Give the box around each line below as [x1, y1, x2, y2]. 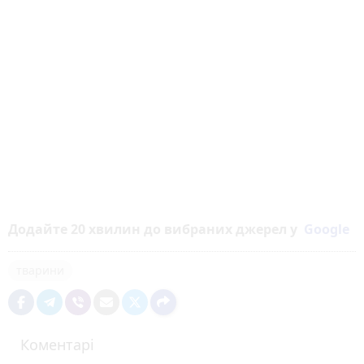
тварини [16, 262, 64, 278]
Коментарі [20, 334, 94, 354]
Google [304, 219, 349, 238]
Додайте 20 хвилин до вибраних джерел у [8, 219, 304, 238]
